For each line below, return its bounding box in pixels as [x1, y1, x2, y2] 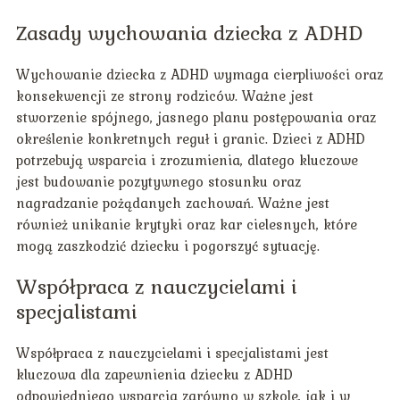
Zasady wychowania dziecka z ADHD [15, 17, 362, 49]
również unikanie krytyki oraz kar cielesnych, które [15, 213, 357, 236]
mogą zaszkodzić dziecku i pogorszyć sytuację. [15, 235, 320, 257]
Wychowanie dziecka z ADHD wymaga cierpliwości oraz [15, 63, 383, 86]
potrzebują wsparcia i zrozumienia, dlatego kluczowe [15, 149, 358, 171]
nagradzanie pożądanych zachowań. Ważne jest [15, 192, 329, 214]
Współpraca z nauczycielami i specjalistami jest [15, 342, 329, 364]
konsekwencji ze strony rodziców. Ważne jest [15, 85, 313, 107]
